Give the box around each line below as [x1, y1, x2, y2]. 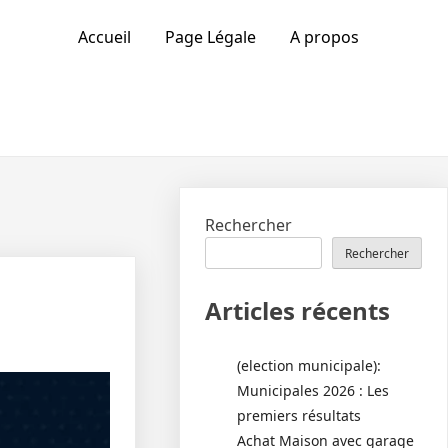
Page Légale [164, 26, 256, 48]
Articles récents [205, 294, 391, 327]
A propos [289, 26, 359, 48]
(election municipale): [237, 356, 382, 375]
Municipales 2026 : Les [237, 381, 390, 400]
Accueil [77, 26, 131, 48]
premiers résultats [237, 406, 362, 425]
